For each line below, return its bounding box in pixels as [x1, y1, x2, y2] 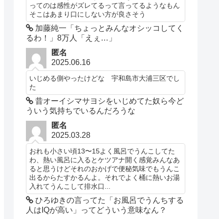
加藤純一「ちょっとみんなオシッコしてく [33, 23, 184, 32]
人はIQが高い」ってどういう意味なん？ [26, 205, 167, 214]
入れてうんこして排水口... [29, 182, 111, 190]
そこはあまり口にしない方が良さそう [29, 10, 146, 18]
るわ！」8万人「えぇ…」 [26, 33, 117, 42]
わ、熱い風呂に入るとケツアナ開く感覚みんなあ [29, 155, 180, 164]
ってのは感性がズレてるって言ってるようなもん [29, 1, 180, 9]
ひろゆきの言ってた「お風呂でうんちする [33, 196, 184, 204]
